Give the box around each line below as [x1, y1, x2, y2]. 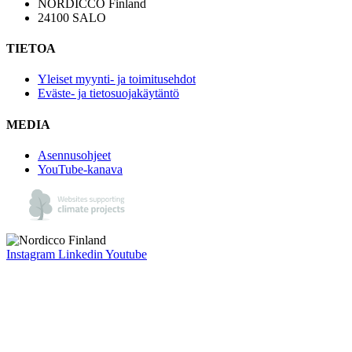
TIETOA [6, 42, 56, 56]
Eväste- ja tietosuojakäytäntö [38, 86, 179, 101]
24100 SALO [38, 10, 106, 24]
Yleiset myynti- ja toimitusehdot [38, 72, 196, 86]
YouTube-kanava [38, 162, 123, 176]
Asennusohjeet [38, 148, 111, 162]
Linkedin [58, 247, 103, 261]
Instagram [6, 247, 55, 261]
